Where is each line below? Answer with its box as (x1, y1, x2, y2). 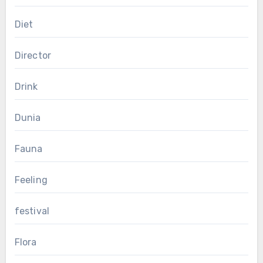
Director (14, 50, 52, 62)
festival (14, 205, 50, 217)
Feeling (14, 174, 48, 186)
